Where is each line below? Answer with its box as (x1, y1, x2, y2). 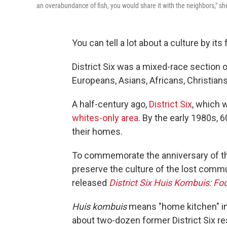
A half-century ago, (72, 99, 149, 109)
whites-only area (72, 112, 138, 123)
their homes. (72, 126, 123, 137)
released (72, 177, 109, 188)
